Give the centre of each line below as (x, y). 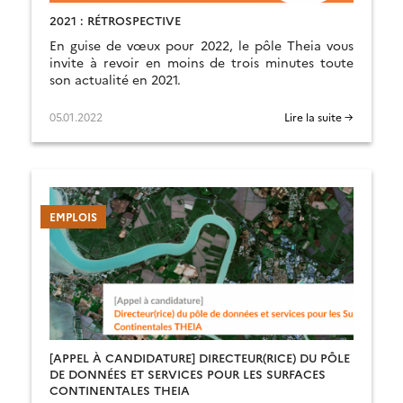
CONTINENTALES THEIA (120, 390)
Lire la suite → (319, 116)
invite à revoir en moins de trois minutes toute (201, 62)
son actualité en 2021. (115, 79)
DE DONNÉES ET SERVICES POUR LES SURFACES (188, 373)
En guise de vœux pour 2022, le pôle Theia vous (201, 45)
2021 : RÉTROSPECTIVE (115, 20)
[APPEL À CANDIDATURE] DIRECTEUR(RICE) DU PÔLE (200, 357)
